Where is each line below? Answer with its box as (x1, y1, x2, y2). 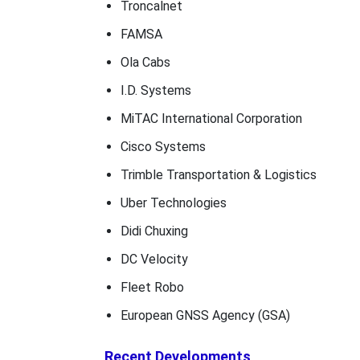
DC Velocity (120, 252, 188, 267)
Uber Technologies (120, 195, 227, 211)
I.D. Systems (120, 83, 191, 98)
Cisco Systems (120, 139, 206, 154)
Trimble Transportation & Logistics (120, 167, 317, 182)
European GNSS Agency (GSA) (120, 308, 290, 323)
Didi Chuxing (120, 223, 191, 239)
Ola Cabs (120, 55, 170, 70)
